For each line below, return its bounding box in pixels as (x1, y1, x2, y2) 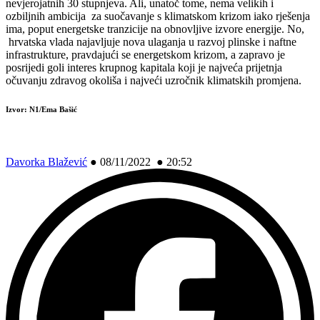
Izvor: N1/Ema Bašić (6, 104, 77, 114)
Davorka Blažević (6, 155, 87, 168)
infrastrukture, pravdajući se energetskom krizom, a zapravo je (6, 48, 285, 61)
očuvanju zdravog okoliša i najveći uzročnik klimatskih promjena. (6, 74, 301, 86)
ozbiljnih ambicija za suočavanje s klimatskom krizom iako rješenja (6, 9, 310, 22)
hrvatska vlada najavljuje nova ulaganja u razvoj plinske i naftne (6, 35, 296, 48)
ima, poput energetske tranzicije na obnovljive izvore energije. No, (6, 22, 304, 35)
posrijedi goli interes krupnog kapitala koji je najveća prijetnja (6, 61, 282, 74)
